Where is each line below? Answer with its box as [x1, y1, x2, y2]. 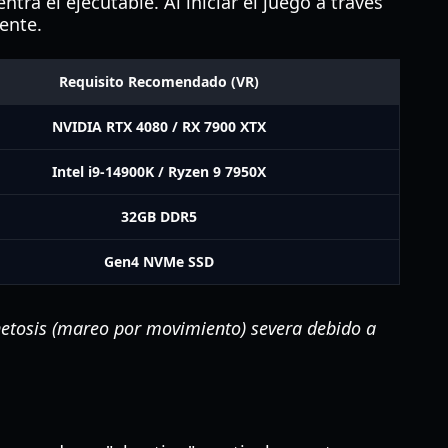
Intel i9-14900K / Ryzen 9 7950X [52, 162, 266, 181]
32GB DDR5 [121, 207, 197, 226]
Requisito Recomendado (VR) [59, 72, 259, 91]
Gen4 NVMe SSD [104, 252, 214, 271]
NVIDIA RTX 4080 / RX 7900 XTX [52, 117, 266, 136]
